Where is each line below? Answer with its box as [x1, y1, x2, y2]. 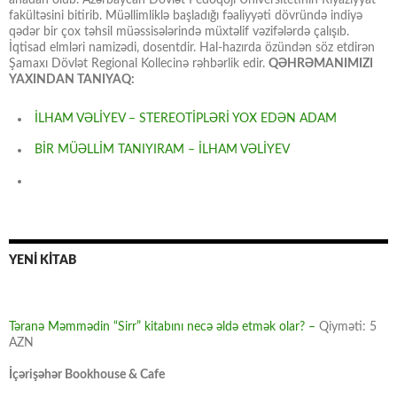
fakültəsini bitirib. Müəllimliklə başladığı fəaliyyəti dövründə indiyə [9, 10, 362, 23]
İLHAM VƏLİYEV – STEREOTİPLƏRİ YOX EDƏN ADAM [35, 113, 337, 126]
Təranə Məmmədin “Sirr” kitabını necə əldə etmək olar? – [9, 321, 319, 334]
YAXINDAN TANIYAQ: [9, 74, 135, 87]
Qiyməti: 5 [319, 321, 377, 334]
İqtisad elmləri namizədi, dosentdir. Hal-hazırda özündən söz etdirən [9, 42, 375, 55]
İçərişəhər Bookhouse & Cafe [9, 369, 165, 382]
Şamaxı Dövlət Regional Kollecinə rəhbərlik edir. [9, 58, 269, 71]
